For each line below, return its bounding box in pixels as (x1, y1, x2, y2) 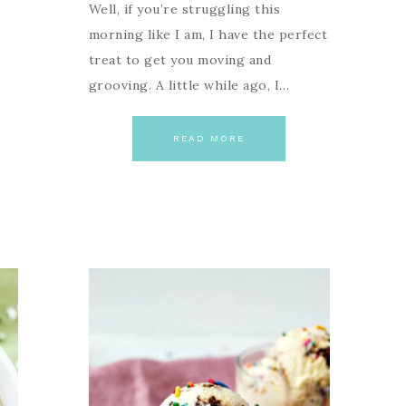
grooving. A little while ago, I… (88, 77, 290, 94)
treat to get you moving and (88, 52, 272, 69)
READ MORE (173, 133, 246, 144)
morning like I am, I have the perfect (88, 26, 328, 43)
